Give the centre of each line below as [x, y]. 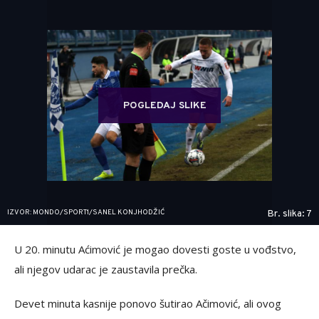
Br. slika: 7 [289, 214]
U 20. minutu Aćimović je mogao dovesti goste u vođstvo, [155, 249]
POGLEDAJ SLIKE [165, 106]
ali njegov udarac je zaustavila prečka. [106, 269]
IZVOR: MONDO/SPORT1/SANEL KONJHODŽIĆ [86, 213]
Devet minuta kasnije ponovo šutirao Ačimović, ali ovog [148, 303]
